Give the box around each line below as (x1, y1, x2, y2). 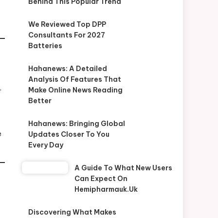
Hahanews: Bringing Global (28, 119, 125, 128)
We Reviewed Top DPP (28, 20, 106, 29)
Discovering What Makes (28, 208, 116, 217)
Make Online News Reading (28, 86, 123, 94)
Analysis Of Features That (28, 75, 121, 84)
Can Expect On (74, 174, 127, 183)
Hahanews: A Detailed (28, 64, 107, 73)
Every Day (28, 141, 63, 149)
